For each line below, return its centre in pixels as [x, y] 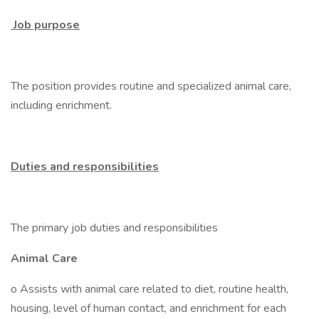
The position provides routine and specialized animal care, [151, 86]
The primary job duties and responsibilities [114, 228]
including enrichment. [61, 105]
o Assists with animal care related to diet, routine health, [150, 289]
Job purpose [45, 25]
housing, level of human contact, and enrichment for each [148, 308]
